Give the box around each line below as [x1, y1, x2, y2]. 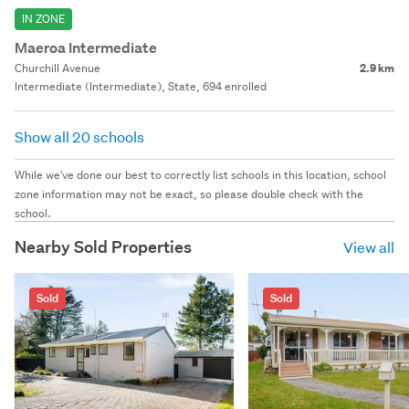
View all [343, 236, 394, 257]
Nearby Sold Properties [15, 236, 192, 257]
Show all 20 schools [15, 126, 147, 146]
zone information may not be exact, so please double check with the [15, 185, 363, 202]
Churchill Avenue [15, 59, 100, 76]
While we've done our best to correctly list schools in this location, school [15, 166, 386, 183]
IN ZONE [22, 10, 65, 26]
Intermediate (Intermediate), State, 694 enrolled [15, 78, 267, 94]
